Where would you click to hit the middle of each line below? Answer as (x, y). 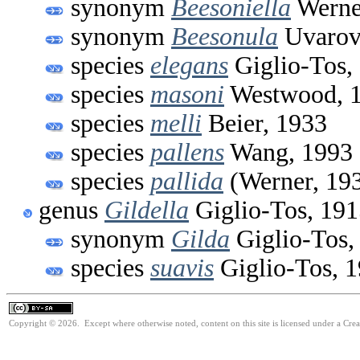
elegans (189, 65)
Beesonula (225, 36)
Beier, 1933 (264, 123)
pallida (187, 181)
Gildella (147, 210)
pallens (187, 152)
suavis (182, 268)
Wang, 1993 (288, 152)
